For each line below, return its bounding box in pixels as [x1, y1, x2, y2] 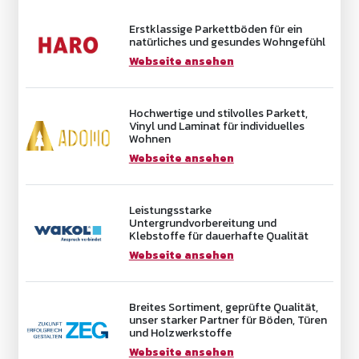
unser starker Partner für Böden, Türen [128, 311, 327, 329]
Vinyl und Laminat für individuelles [128, 117, 305, 135]
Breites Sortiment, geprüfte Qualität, [128, 298, 318, 316]
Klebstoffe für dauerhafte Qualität [128, 227, 309, 244]
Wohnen [128, 130, 171, 147]
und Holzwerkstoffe [128, 324, 232, 341]
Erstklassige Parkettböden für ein [128, 20, 302, 38]
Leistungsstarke [128, 201, 212, 219]
